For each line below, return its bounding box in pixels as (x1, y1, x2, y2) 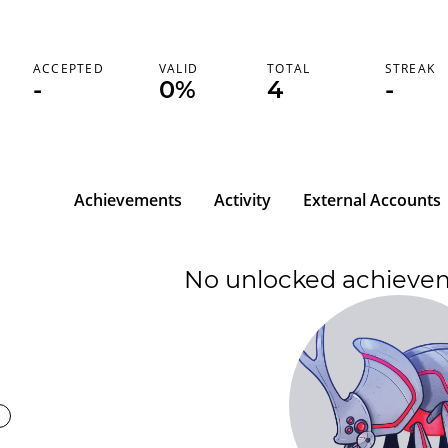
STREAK (384, 60, 436, 77)
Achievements (74, 189, 182, 211)
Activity (214, 189, 271, 211)
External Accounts (303, 189, 441, 211)
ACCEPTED (32, 60, 105, 77)
